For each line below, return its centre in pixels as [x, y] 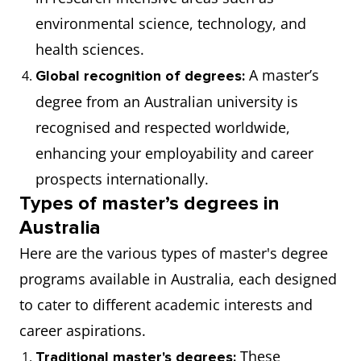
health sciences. [90, 49]
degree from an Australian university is [167, 102]
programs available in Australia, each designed [178, 279]
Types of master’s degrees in [149, 203]
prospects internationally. [122, 179]
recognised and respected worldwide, [163, 127]
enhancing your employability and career [174, 153]
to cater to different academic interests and [166, 305]
